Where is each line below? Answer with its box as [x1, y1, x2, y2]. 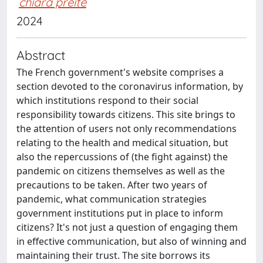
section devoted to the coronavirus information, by [16, 80, 243, 93]
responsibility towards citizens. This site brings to [16, 108, 235, 121]
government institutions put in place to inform [16, 207, 223, 220]
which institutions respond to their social [16, 94, 198, 107]
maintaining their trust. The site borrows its [16, 249, 210, 262]
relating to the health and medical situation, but [16, 136, 228, 149]
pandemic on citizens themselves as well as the [16, 164, 225, 177]
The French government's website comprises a [16, 66, 224, 79]
